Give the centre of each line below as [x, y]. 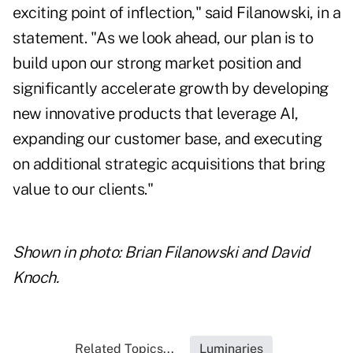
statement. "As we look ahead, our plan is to [163, 38]
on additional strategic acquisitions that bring [169, 164]
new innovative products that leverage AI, [156, 114]
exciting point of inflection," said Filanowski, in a [176, 13]
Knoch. [35, 278]
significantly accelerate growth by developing [171, 89]
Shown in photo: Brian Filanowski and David [161, 253]
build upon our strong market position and [157, 63]
